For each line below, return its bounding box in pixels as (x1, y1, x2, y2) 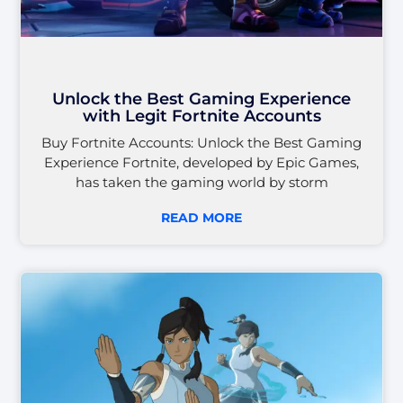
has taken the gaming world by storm (75, 173, 328, 191)
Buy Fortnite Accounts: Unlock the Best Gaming (41, 133, 362, 151)
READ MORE (161, 209, 242, 226)
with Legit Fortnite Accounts (82, 105, 321, 126)
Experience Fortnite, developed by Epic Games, (44, 153, 359, 171)
